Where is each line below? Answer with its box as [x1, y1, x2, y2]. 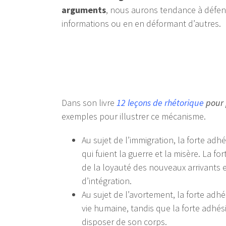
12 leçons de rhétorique [117, 97, 204, 109]
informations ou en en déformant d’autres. [62, 18, 221, 30]
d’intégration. [82, 175, 132, 187]
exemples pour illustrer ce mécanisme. [62, 110, 206, 123]
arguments [62, 4, 106, 16]
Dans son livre [62, 97, 117, 109]
